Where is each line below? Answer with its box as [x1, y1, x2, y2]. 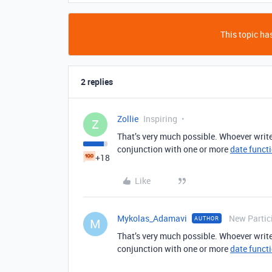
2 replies [81, 75, 113, 87]
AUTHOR [194, 214, 219, 222]
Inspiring [143, 112, 177, 124]
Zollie [117, 112, 138, 124]
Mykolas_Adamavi [117, 212, 187, 224]
